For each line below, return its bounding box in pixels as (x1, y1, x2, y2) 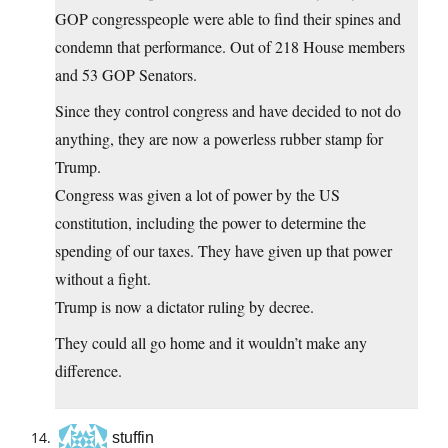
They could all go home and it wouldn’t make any (55, 332, 367, 354)
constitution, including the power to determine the (55, 212, 366, 234)
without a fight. (55, 268, 151, 290)
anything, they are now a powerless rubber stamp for (55, 128, 383, 150)
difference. (55, 360, 122, 382)
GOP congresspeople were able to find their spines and (55, 8, 401, 30)
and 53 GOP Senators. (55, 64, 197, 86)
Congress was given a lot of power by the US (55, 184, 340, 206)
